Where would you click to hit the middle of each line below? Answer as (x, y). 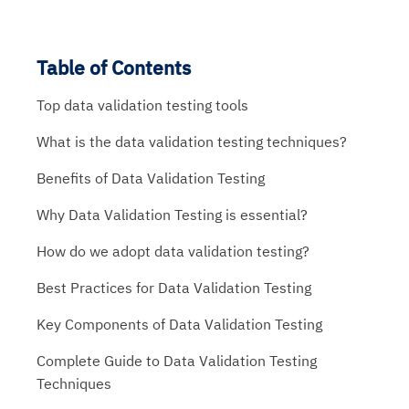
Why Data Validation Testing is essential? (172, 215)
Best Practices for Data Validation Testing (174, 288)
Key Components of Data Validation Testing (179, 324)
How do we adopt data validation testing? (173, 251)
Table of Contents (114, 68)
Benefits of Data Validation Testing (151, 178)
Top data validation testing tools (142, 105)
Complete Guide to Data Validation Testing (177, 361)
